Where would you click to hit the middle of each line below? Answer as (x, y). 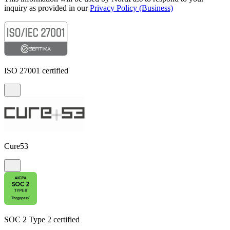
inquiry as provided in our (47, 8)
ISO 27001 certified (36, 71)
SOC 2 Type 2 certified (42, 220)
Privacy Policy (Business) (131, 8)
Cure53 (16, 146)
